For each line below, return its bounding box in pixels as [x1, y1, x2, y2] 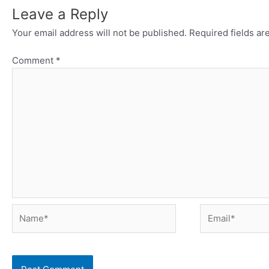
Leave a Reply [12, 5, 108, 23]
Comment [12, 55, 56, 67]
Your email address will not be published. [12, 26, 187, 38]
